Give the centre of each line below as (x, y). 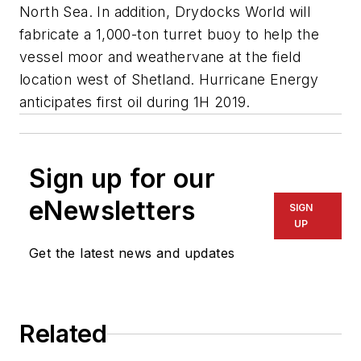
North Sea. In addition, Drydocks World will (165, 12)
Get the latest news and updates (132, 253)
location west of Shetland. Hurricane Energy (169, 80)
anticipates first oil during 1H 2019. (135, 102)
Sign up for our (122, 179)
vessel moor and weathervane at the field (160, 57)
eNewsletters (112, 211)
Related (63, 334)
